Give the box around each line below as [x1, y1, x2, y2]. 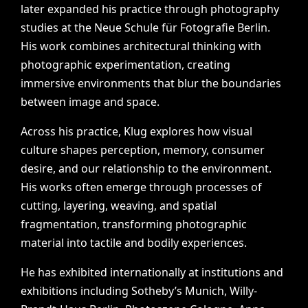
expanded [47, 1, 100, 16]
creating [187, 57, 231, 72]
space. [126, 94, 160, 109]
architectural [123, 38, 190, 54]
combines [69, 38, 121, 54]
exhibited [59, 265, 108, 280]
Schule [124, 20, 159, 35]
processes [195, 179, 249, 195]
